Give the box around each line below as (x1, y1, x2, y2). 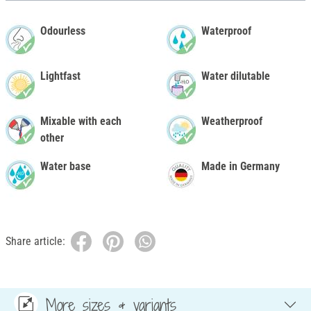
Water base (40, 160, 91, 174)
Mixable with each (40, 115, 121, 128)
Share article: (6, 235, 65, 249)
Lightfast (40, 69, 81, 83)
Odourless (40, 24, 85, 38)
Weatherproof (201, 115, 262, 128)
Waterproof (201, 24, 251, 38)
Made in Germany (201, 160, 280, 174)
